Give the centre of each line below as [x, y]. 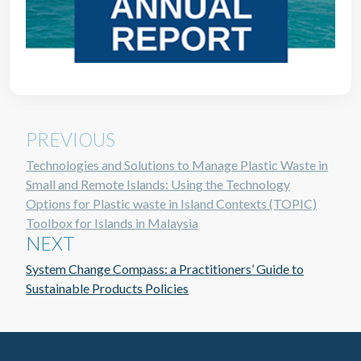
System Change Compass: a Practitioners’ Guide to [165, 269]
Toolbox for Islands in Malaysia [112, 223]
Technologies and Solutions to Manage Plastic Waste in [177, 165]
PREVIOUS [71, 140]
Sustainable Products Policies [108, 288]
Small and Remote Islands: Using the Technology [158, 185]
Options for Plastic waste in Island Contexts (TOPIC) [172, 204]
